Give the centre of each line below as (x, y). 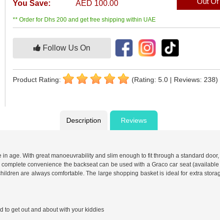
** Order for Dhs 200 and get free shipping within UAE (84, 20)
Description (83, 121)
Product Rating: (38, 80)
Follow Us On (66, 48)
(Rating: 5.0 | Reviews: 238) (175, 80)
